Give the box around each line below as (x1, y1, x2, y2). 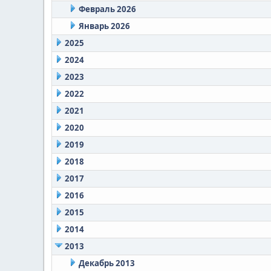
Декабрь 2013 (78, 258, 135, 269)
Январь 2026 (78, 21, 130, 31)
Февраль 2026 (78, 4, 136, 15)
